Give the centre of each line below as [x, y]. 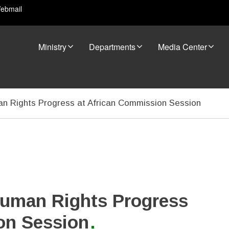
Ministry [52, 47]
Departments [112, 47]
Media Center [182, 47]
